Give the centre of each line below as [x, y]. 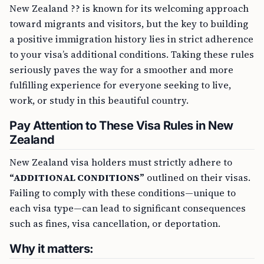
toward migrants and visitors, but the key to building [129, 24]
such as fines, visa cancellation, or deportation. [115, 223]
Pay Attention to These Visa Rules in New [122, 126]
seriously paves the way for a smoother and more [121, 70]
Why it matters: [52, 249]
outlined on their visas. [197, 177]
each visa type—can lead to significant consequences [128, 208]
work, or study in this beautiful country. [99, 100]
